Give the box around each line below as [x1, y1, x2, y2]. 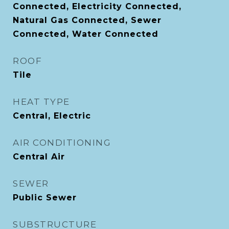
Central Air [13, 152, 65, 162]
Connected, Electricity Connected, [13, 2, 181, 11]
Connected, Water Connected [13, 29, 158, 39]
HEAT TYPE [13, 97, 70, 107]
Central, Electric [13, 111, 91, 121]
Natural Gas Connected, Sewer [13, 15, 162, 25]
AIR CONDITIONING [13, 138, 111, 148]
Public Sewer [13, 193, 77, 202]
